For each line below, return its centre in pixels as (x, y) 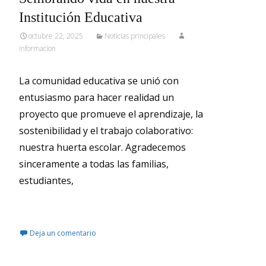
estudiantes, (46, 180)
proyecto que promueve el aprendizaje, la (111, 114)
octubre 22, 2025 (56, 36)
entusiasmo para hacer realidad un (96, 97)
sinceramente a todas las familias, (94, 164)
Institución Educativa (81, 17)
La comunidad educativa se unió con (99, 81)
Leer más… (45, 204)
